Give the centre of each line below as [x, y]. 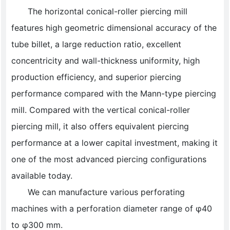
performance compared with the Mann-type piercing [114, 94]
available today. [43, 176]
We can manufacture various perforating [98, 192]
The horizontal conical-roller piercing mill [100, 12]
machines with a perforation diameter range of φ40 [112, 209]
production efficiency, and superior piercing [97, 77]
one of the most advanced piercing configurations [109, 159]
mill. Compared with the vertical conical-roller [101, 110]
